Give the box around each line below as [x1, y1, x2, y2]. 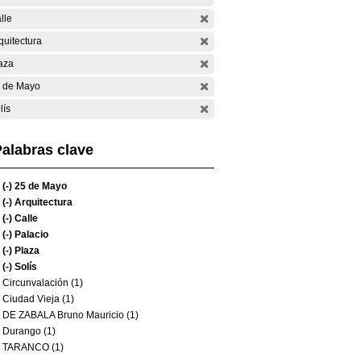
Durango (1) [2, 326, 56, 337]
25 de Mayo [12, 180, 67, 192]
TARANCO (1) [2, 342, 64, 353]
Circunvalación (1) [2, 277, 83, 288]
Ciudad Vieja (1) [2, 293, 74, 305]
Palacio [12, 229, 48, 240]
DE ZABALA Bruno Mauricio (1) [2, 309, 139, 321]
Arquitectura [12, 197, 73, 208]
